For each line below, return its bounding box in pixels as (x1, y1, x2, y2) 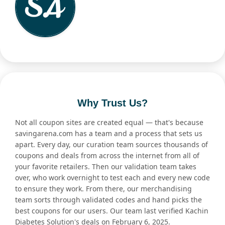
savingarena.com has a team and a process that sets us (15, 129, 202, 139)
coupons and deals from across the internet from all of (15, 151, 199, 161)
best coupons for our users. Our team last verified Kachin (15, 206, 208, 216)
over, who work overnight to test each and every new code (15, 173, 210, 183)
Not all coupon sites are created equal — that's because (15, 118, 203, 128)
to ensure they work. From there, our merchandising (15, 184, 192, 194)
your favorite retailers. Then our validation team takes (15, 162, 196, 172)
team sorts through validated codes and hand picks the (15, 195, 202, 205)
